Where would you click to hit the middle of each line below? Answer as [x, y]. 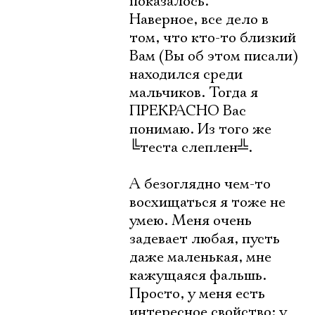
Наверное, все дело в [199, 20]
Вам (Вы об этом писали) [214, 56]
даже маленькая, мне [200, 257]
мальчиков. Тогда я [194, 93]
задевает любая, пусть [205, 239]
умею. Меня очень [191, 221]
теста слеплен [189, 148]
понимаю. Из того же [200, 129]
